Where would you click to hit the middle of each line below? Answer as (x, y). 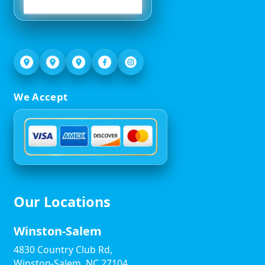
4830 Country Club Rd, (63, 249)
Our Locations (62, 201)
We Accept (41, 96)
